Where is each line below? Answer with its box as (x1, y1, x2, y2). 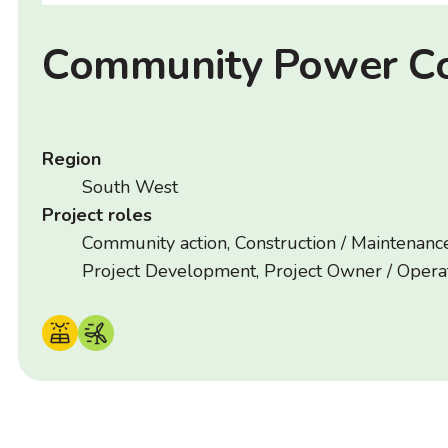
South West (82, 174, 178, 199)
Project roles (42, 202, 152, 227)
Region (42, 146, 101, 171)
